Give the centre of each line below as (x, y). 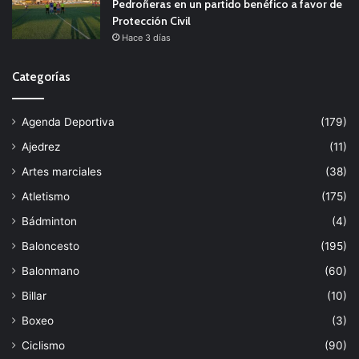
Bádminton (49, 221)
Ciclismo (43, 345)
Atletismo (46, 196)
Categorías (41, 77)
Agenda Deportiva (68, 121)
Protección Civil (151, 20)
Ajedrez (41, 146)
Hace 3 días (146, 37)
